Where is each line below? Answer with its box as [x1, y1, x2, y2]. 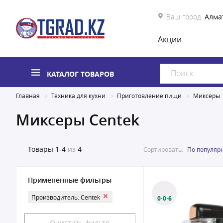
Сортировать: [143, 145, 183, 153]
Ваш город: [166, 12, 203, 21]
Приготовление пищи [117, 92, 182, 100]
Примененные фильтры [28, 175, 111, 185]
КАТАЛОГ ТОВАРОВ [47, 69, 114, 79]
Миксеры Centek [16, 110, 139, 130]
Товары [28, 144, 53, 154]
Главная [16, 92, 40, 100]
